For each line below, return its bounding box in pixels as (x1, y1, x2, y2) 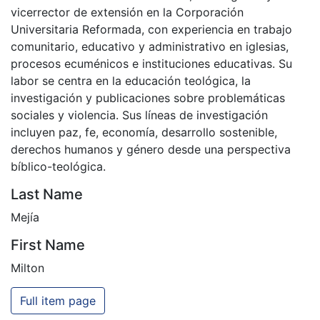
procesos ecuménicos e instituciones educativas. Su (11, 56, 292, 71)
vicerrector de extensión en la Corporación (11, 5, 244, 20)
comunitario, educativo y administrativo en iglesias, (11, 39, 289, 54)
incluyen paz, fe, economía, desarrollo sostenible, (11, 125, 277, 140)
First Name (11, 236, 85, 254)
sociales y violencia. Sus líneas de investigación (11, 108, 268, 123)
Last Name (11, 186, 83, 204)
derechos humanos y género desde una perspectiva (11, 142, 291, 157)
